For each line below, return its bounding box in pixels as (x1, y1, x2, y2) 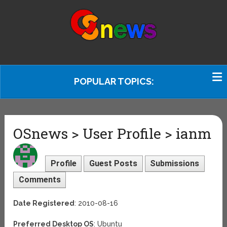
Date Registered (13, 199, 75, 207)
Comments (18, 174, 61, 184)
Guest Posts (89, 159, 137, 168)
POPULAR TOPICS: (74, 76, 154, 87)
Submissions (150, 159, 200, 168)
